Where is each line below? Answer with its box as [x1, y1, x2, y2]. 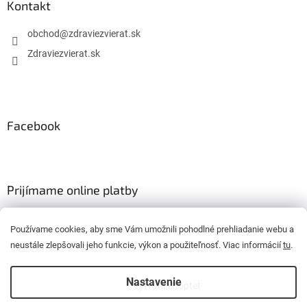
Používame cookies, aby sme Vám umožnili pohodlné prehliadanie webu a [10, 224, 294, 234]
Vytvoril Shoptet [132, 280, 201, 292]
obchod [27, 28, 60, 40]
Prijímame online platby [7, 182, 138, 198]
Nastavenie [125, 275, 182, 288]
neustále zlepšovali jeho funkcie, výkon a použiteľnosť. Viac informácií [10, 240, 283, 250]
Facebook [7, 118, 60, 134]
